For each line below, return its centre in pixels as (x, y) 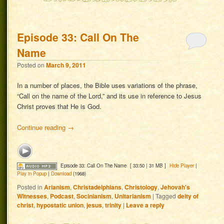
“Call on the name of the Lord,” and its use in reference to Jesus (109, 96)
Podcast (62, 196)
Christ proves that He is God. (59, 106)
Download (61, 174)
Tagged (166, 195)
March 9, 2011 (66, 65)
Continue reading (42, 127)
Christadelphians (97, 187)
